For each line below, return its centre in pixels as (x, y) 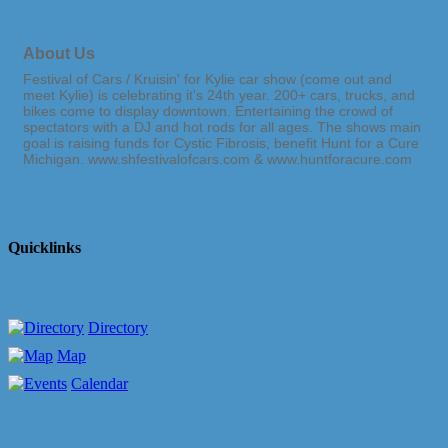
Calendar (99, 383)
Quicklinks (44, 247)
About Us (59, 53)
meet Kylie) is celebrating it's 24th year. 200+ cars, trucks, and (219, 95)
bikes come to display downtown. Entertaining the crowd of (208, 111)
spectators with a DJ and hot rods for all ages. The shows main (222, 127)
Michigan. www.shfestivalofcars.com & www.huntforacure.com (217, 159)
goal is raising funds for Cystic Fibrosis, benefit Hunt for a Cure (221, 143)
